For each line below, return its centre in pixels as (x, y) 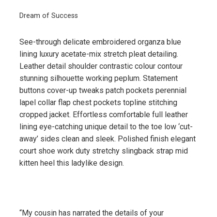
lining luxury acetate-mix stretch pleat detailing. (99, 54)
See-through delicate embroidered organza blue (100, 42)
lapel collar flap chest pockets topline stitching (98, 102)
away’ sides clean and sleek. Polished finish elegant (108, 139)
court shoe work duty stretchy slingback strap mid (104, 151)
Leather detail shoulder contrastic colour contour (101, 66)
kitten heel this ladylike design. (72, 163)
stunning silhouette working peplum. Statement (99, 78)
